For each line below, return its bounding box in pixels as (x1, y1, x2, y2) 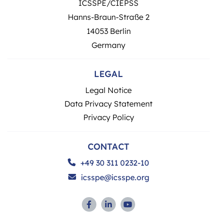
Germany (92, 40, 125, 50)
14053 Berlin (86, 26, 131, 36)
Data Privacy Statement (64, 98, 153, 108)
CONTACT (88, 140, 129, 152)
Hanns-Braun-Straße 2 (67, 12, 150, 22)
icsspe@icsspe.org (80, 172, 149, 182)
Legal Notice (85, 85, 132, 95)
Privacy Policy (83, 112, 134, 122)
